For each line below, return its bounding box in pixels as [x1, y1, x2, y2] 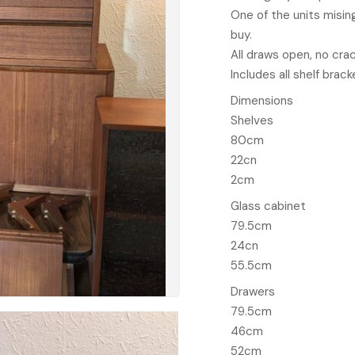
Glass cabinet [231, 198, 307, 214]
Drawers [231, 284, 276, 300]
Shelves [231, 113, 274, 128]
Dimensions [231, 93, 294, 109]
